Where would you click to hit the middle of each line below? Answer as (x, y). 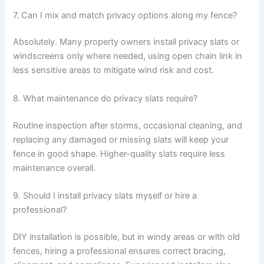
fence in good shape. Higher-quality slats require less (119, 154)
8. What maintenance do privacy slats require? (105, 98)
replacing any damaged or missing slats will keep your (121, 139)
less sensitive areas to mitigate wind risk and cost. (114, 70)
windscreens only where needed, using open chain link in (128, 56)
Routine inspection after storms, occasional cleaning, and (128, 125)
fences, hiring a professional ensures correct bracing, (120, 251)
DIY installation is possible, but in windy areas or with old (127, 237)
